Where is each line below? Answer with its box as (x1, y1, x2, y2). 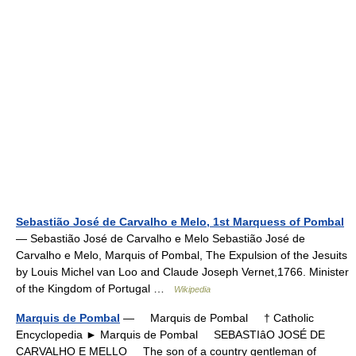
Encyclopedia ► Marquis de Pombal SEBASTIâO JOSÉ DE (16, 328, 325, 341)
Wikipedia (174, 284, 211, 294)
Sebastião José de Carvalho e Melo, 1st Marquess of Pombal (16, 215, 344, 228)
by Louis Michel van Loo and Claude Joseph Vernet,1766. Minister (16, 265, 349, 278)
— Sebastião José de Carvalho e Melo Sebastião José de (16, 232, 305, 245)
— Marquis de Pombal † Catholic (120, 311, 314, 324)
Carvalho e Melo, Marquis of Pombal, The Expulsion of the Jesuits (16, 249, 347, 261)
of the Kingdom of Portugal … (16, 282, 174, 295)
